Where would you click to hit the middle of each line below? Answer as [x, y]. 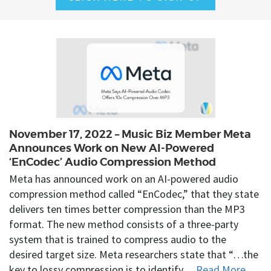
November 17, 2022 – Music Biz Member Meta [130, 134]
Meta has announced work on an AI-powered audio [124, 178]
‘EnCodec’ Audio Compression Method [113, 162]
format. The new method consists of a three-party [124, 224]
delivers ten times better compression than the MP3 [127, 209]
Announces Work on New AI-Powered [112, 148]
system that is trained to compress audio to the [118, 239]
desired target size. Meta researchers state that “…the [134, 254]
